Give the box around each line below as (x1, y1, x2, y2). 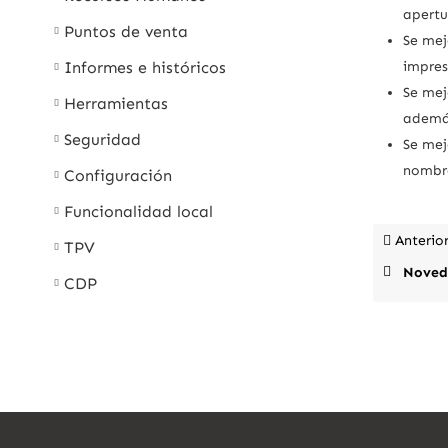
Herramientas (63, 94, 168, 113)
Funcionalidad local (63, 202, 213, 221)
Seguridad (63, 130, 141, 149)
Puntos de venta (63, 22, 188, 41)
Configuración (63, 166, 172, 185)
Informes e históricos (63, 58, 226, 77)
